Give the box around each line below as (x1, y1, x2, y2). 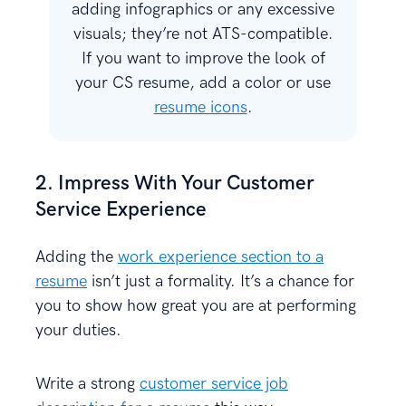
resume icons (153, 97, 247, 117)
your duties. (35, 320, 121, 340)
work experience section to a (118, 246, 324, 266)
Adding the (35, 246, 118, 266)
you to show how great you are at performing (35, 295, 356, 315)
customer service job (140, 373, 288, 393)
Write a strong (35, 373, 140, 393)
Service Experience (35, 197, 207, 222)
